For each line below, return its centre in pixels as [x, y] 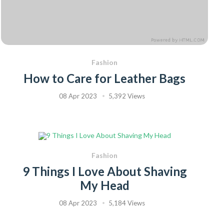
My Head [104, 185]
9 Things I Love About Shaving [104, 171]
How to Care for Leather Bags [104, 78]
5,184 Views [127, 203]
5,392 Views [127, 96]
